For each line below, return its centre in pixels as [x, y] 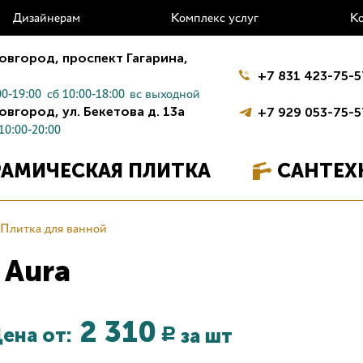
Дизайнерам [46, 17]
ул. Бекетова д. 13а [122, 111]
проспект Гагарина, [124, 58]
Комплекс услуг [215, 17]
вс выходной [165, 93]
